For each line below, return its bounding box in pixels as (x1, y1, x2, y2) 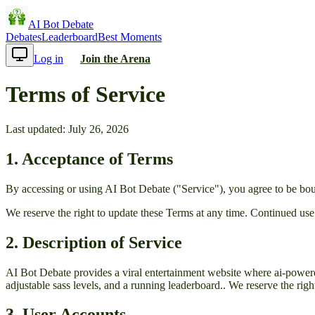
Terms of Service (6, 82, 165, 108)
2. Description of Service (6, 233, 182, 252)
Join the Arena (80, 53, 150, 65)
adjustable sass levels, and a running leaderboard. (6, 278, 223, 291)
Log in (34, 53, 63, 65)
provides (71, 266, 115, 278)
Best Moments (98, 31, 162, 43)
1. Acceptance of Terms (6, 149, 173, 168)
